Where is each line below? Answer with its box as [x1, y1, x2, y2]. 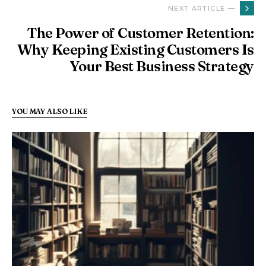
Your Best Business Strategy [69, 58, 254, 75]
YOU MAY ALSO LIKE [12, 107, 87, 116]
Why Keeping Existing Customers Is [17, 41, 254, 58]
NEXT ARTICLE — [167, 4, 235, 12]
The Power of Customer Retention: [27, 24, 254, 42]
